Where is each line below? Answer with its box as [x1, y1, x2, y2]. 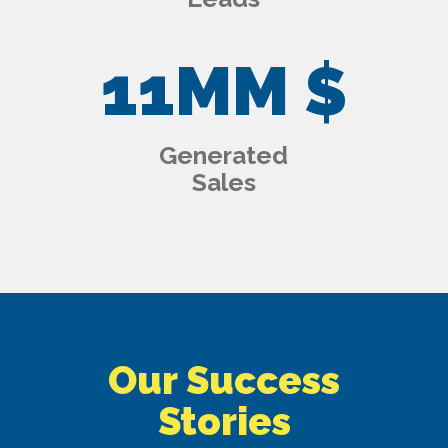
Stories [157, 399, 291, 445]
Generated [159, 141, 289, 171]
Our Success [108, 358, 340, 404]
